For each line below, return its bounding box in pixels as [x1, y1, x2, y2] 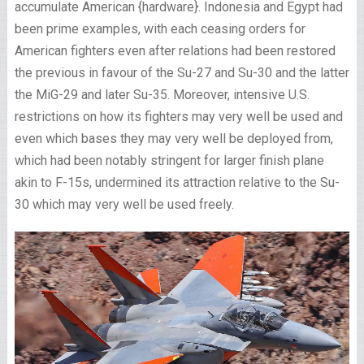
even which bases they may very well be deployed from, [14, 131, 333, 146]
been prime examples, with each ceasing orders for [14, 21, 305, 37]
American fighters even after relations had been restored [14, 43, 336, 58]
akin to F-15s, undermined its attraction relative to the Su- [14, 175, 340, 190]
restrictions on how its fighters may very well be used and [14, 109, 343, 124]
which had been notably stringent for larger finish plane [14, 153, 324, 168]
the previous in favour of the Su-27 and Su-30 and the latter [14, 65, 349, 80]
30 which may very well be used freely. [14, 197, 234, 212]
